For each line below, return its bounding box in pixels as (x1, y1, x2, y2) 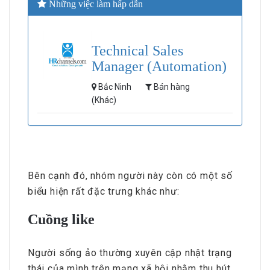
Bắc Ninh (96, 81, 133, 92)
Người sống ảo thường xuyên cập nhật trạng (28, 246, 232, 259)
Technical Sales (92, 42, 183, 58)
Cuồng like (28, 211, 95, 227)
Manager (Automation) (92, 58, 227, 74)
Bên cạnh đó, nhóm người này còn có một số (28, 169, 233, 181)
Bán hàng (152, 81, 190, 92)
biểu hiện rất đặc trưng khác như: (28, 185, 180, 197)
